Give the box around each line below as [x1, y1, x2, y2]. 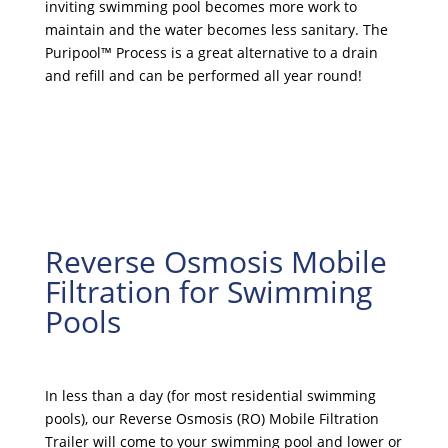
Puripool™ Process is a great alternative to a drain [44, 43, 378, 62]
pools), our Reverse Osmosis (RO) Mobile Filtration [44, 409, 379, 428]
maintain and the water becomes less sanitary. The [44, 20, 388, 39]
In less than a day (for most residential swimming [44, 386, 376, 405]
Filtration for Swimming [44, 271, 372, 312]
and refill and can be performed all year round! [44, 66, 362, 85]
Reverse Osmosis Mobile [44, 241, 387, 282]
